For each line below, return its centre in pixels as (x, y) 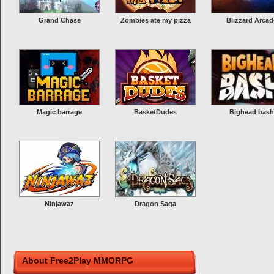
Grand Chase (59, 20)
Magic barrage (59, 112)
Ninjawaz (59, 204)
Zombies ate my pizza (155, 20)
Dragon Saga (155, 204)
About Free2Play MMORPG (78, 261)
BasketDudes (155, 112)
